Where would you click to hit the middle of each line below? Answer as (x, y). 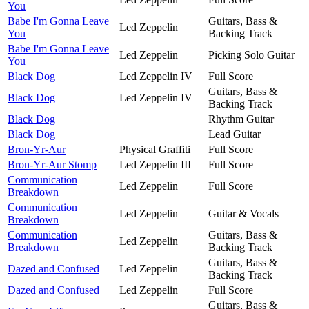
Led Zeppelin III (155, 164)
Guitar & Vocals (243, 213)
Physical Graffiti (155, 149)
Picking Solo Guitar (251, 54)
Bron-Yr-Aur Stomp (52, 164)
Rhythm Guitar (241, 119)
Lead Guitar (235, 134)
